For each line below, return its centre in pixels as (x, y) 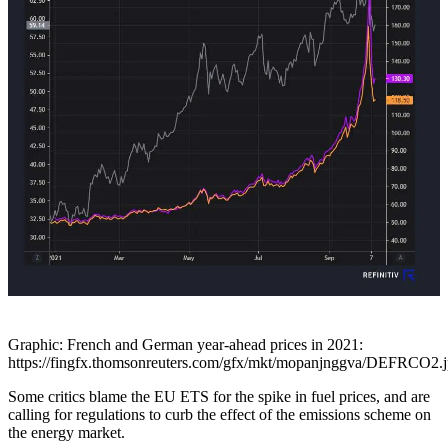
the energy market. (66, 432)
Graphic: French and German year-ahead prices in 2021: (185, 344)
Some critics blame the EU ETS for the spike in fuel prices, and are (219, 396)
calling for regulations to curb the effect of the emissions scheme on (219, 414)
